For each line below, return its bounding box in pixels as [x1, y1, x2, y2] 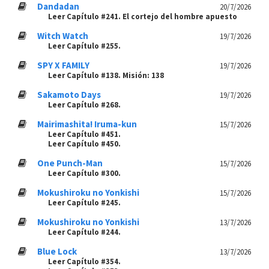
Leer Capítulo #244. [48, 227, 121, 237]
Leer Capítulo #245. [48, 198, 121, 208]
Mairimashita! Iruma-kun [37, 118, 137, 130]
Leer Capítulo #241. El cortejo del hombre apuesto [48, 11, 237, 22]
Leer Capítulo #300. [48, 168, 121, 178]
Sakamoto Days [37, 89, 101, 100]
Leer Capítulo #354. [48, 256, 121, 267]
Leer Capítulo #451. [48, 129, 121, 139]
